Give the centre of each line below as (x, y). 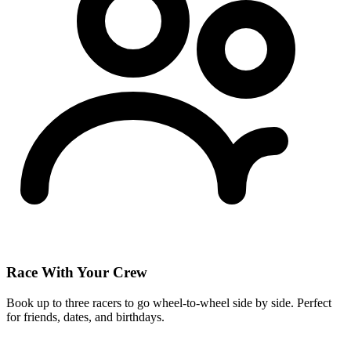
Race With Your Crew (77, 273)
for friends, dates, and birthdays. (85, 317)
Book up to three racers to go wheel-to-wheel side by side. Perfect (169, 303)
